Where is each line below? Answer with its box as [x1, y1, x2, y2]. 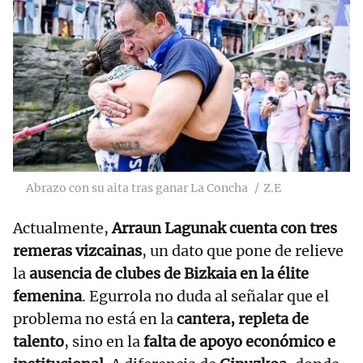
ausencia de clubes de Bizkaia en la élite [29, 264, 309, 284]
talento [13, 332, 64, 352]
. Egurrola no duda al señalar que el [82, 287, 329, 306]
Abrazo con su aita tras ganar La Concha [26, 181, 248, 196]
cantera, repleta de [177, 310, 309, 329]
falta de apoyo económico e [143, 332, 335, 352]
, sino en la [64, 332, 143, 352]
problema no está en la [13, 310, 177, 329]
